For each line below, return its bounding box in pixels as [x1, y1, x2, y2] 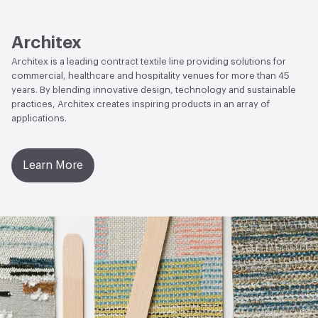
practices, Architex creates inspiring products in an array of [11, 99, 270, 109]
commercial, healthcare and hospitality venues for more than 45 [11, 70, 290, 80]
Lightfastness [6, 1, 78, 13]
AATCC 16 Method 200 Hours [84, 1, 240, 13]
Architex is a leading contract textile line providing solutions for [11, 56, 286, 66]
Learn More [23, 159, 83, 171]
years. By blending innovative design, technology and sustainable [11, 84, 296, 94]
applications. [11, 113, 67, 123]
